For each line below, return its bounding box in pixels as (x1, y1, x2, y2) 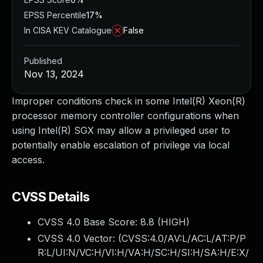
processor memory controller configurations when (12, 110, 239, 122)
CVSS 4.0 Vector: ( (38, 232, 122, 244)
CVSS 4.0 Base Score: (38, 216, 140, 228)
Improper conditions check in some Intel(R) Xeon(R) (12, 95, 245, 107)
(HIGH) (154, 216, 190, 228)
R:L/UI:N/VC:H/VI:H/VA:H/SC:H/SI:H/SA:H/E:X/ (38, 247, 249, 258)
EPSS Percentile (24, 10, 86, 20)
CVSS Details (12, 189, 90, 204)
